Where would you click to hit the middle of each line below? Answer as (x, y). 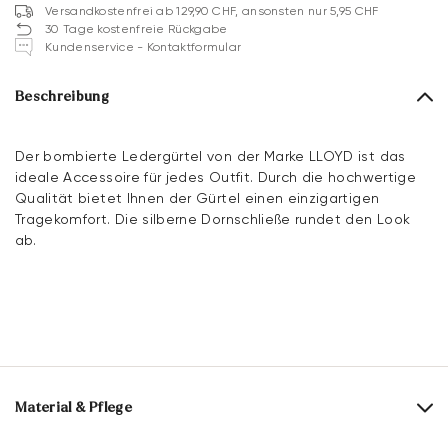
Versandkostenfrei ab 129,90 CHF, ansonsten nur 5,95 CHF (212, 11)
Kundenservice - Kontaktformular (143, 47)
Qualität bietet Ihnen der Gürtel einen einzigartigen (197, 198)
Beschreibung (62, 97)
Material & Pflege (73, 408)
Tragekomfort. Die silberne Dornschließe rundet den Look (213, 219)
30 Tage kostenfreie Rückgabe (136, 29)
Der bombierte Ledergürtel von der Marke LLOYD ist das (210, 156)
